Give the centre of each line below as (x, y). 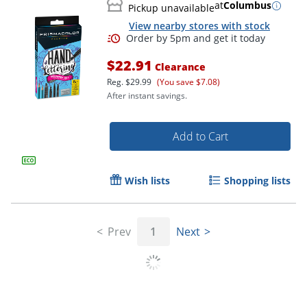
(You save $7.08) (188, 82)
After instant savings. (147, 95)
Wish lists (147, 180)
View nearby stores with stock (199, 26)
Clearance (179, 66)
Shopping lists (257, 180)
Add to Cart (200, 136)
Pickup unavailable (171, 8)
